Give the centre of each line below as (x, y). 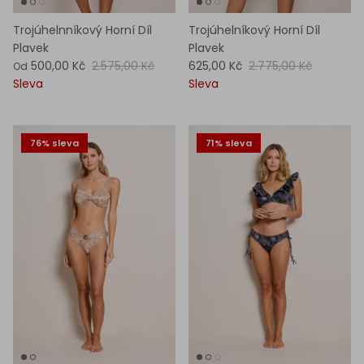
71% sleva (229, 143)
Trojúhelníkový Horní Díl (254, 30)
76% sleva (54, 143)
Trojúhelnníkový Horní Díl (82, 30)
